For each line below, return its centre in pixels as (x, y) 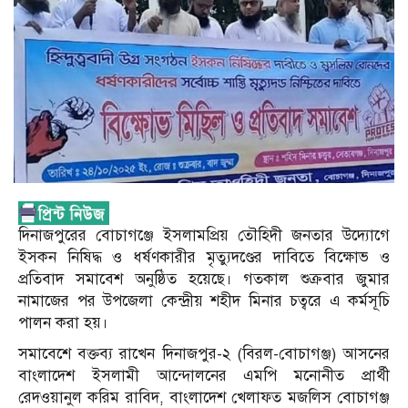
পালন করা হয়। (63, 323)
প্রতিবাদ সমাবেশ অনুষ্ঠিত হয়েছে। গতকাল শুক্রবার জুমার (204, 280)
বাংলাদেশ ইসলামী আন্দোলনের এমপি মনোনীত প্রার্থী (204, 376)
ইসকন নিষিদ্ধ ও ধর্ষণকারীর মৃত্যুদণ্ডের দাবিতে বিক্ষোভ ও (204, 258)
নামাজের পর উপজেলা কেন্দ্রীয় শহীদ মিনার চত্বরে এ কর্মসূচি (204, 301)
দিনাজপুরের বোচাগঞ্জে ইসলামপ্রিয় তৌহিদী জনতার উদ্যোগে (204, 236)
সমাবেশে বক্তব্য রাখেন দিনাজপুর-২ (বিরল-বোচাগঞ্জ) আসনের (204, 354)
